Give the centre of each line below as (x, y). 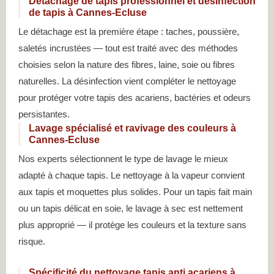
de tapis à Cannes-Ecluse (88, 13)
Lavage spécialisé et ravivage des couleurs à (132, 128)
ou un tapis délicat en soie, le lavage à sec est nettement (131, 209)
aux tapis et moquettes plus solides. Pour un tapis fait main (135, 192)
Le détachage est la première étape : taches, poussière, (129, 32)
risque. (32, 242)
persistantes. (44, 114)
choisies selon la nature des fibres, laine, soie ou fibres (127, 65)
